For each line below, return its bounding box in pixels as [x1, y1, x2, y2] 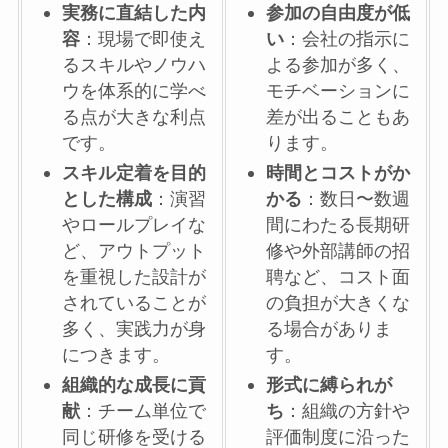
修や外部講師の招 [266, 241, 411, 262]
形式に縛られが [266, 375, 393, 396]
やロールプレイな [62, 215, 207, 236]
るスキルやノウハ [62, 55, 207, 76]
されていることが [62, 293, 207, 314]
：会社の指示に [284, 29, 411, 50]
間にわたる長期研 [266, 215, 411, 236]
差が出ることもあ [266, 107, 411, 128]
